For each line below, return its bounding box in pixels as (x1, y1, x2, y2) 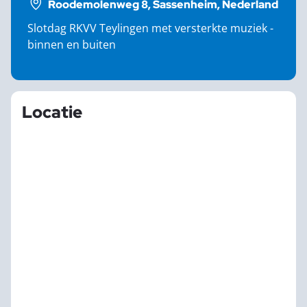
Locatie (22, 101, 82, 123)
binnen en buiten (27, 37, 116, 51)
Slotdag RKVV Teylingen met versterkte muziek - (27, 21, 273, 35)
